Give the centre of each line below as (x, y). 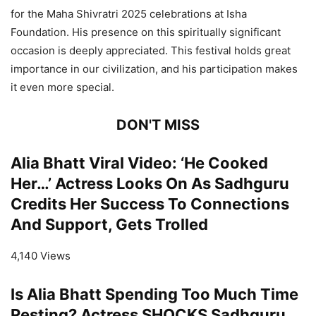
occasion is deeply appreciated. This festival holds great (151, 50)
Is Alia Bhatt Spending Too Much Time (154, 294)
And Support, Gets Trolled (109, 224)
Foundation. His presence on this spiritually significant (146, 32)
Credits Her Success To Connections (150, 203)
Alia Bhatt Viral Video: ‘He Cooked (139, 163)
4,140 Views (41, 255)
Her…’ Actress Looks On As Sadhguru (150, 183)
